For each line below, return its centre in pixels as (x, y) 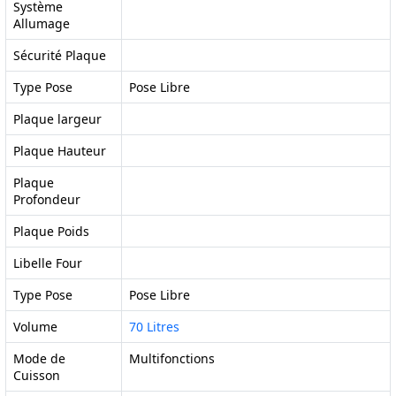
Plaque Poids (51, 231)
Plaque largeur (57, 119)
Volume (35, 327)
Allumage (42, 23)
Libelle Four (48, 263)
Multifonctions (172, 358)
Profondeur (47, 199)
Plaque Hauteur (60, 151)
